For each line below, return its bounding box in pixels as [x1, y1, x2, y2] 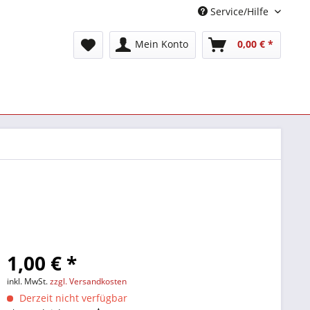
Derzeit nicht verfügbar [17, 291, 128, 304]
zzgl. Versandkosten [50, 275, 127, 287]
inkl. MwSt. [7, 275, 51, 287]
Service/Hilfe [208, 5, 271, 18]
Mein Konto [135, 37, 188, 51]
